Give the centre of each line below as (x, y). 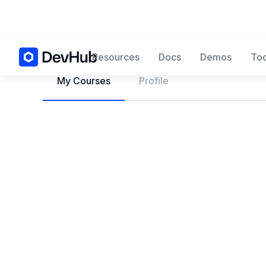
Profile (154, 81)
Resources (115, 57)
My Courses (84, 81)
